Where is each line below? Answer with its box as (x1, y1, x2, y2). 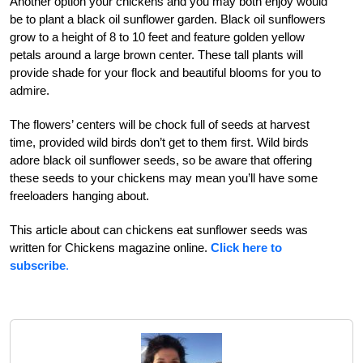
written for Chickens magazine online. (10, 241, 211, 255)
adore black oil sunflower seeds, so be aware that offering (10, 153, 312, 168)
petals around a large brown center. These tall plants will (10, 48, 303, 62)
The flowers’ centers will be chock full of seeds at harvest (10, 117, 310, 132)
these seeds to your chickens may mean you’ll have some (10, 171, 318, 186)
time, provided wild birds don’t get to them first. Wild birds (10, 135, 309, 150)
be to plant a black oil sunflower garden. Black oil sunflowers (10, 12, 326, 27)
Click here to (211, 241, 282, 255)
